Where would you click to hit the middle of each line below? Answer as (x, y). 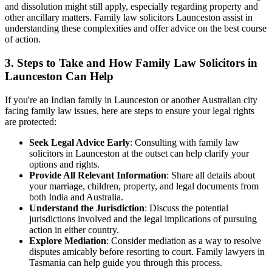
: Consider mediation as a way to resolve (184, 240)
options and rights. (64, 164)
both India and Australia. (76, 197)
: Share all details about (211, 175)
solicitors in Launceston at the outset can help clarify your (139, 153)
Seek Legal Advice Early (80, 142)
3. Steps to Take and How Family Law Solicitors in (131, 63)
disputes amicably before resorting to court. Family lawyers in (147, 251)
